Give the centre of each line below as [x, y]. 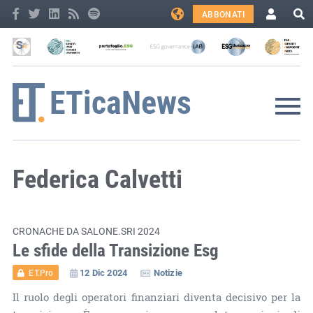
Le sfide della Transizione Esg [115, 249]
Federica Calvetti [97, 178]
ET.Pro [41, 272]
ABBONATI [223, 14]
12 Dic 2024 [103, 272]
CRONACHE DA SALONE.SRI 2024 [86, 231]
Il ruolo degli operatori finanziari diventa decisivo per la [156, 297]
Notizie [168, 272]
